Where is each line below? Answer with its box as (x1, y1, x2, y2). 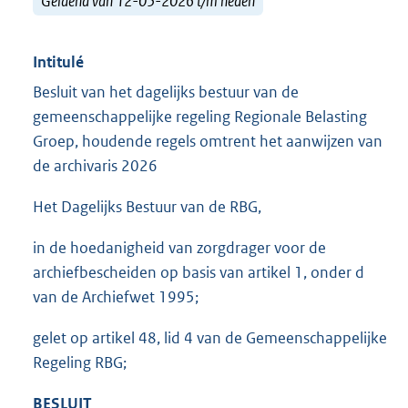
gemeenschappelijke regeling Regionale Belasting (33, 107, 367, 127)
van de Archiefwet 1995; (33, 287, 199, 308)
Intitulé (33, 52, 84, 73)
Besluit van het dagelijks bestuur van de (33, 82, 299, 103)
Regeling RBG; (33, 352, 127, 373)
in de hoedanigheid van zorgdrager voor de (33, 238, 326, 259)
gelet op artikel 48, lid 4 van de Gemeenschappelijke (33, 328, 387, 349)
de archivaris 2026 (33, 156, 158, 177)
